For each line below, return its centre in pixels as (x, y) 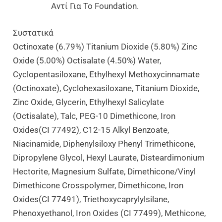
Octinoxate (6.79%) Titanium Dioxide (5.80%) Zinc (105, 46)
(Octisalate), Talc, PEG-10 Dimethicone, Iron (94, 116)
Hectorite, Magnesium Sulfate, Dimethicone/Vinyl (105, 171)
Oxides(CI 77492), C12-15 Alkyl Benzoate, (91, 130)
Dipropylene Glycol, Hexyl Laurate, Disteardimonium (109, 157)
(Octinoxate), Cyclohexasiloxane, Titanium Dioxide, (106, 88)
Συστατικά (33, 32)
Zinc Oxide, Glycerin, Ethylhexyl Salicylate (89, 102)
